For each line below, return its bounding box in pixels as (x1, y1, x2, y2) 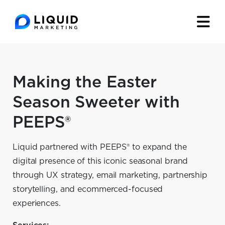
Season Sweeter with (13, 94, 180, 110)
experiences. (13, 199, 61, 207)
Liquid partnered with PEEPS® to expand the (13, 143, 187, 151)
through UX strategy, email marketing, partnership (13, 171, 208, 179)
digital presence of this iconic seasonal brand (13, 157, 188, 165)
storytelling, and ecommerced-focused (13, 185, 163, 193)
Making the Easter (13, 74, 157, 90)
